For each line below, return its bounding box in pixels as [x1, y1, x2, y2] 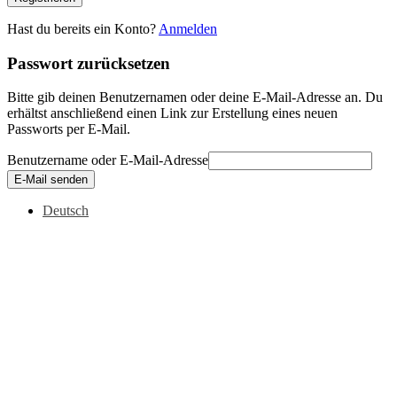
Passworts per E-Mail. [7, 121, 130, 137]
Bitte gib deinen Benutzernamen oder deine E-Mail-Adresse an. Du [7, 90, 383, 105]
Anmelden [159, 20, 217, 36]
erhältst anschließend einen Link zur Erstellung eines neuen [7, 105, 338, 121]
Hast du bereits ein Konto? [7, 20, 159, 36]
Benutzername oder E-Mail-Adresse [7, 152, 208, 168]
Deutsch [43, 203, 89, 219]
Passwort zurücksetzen [7, 53, 170, 73]
